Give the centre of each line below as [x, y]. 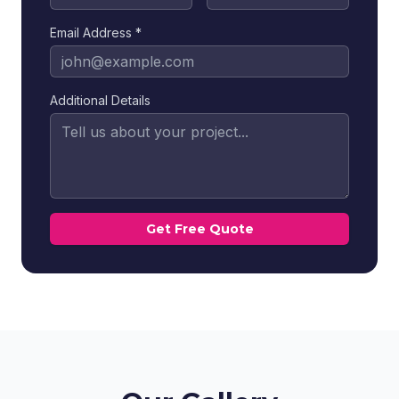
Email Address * [96, 33]
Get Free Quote [199, 229]
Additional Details [100, 100]
